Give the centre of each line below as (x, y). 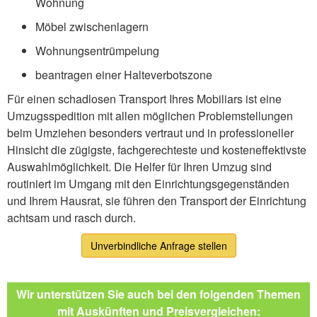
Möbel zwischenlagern (92, 27)
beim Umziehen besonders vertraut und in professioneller (150, 133)
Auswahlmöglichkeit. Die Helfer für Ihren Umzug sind (139, 167)
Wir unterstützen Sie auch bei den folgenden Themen (158, 294)
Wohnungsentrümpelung (97, 51)
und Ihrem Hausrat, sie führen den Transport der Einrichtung (157, 201)
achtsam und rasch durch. (71, 218)
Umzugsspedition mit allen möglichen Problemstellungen (150, 116)
